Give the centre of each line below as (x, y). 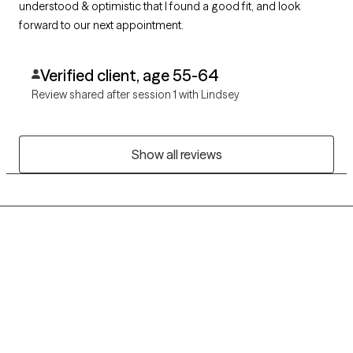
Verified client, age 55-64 (129, 75)
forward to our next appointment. (101, 25)
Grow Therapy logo (72, 297)
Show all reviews (176, 154)
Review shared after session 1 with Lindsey (136, 94)
